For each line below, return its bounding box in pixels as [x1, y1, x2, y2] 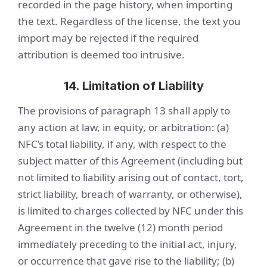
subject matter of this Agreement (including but [18, 154, 243, 167]
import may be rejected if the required [18, 31, 198, 45]
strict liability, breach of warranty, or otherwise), [18, 187, 243, 201]
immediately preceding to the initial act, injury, [18, 237, 237, 251]
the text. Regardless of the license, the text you [18, 14, 241, 28]
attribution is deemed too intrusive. [18, 48, 185, 61]
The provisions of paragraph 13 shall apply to [18, 104, 230, 117]
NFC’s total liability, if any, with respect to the [18, 137, 226, 151]
